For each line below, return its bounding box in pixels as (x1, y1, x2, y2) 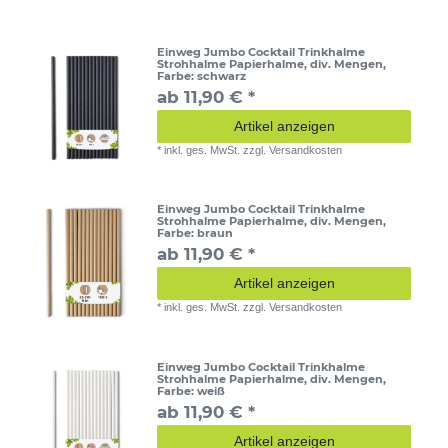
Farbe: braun (157, 226, 234, 241)
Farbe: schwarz (157, 68, 247, 83)
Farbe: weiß (157, 383, 226, 398)
